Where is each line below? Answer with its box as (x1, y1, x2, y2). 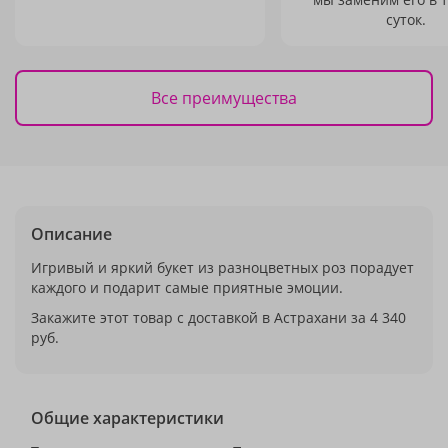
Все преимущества (151, 86, 297, 109)
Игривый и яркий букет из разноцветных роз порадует (31, 258, 414, 277)
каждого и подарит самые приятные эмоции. (31, 278, 343, 297)
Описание (31, 223, 112, 245)
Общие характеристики (31, 407, 224, 429)
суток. (386, 10, 426, 29)
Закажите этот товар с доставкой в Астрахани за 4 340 (31, 308, 406, 327)
